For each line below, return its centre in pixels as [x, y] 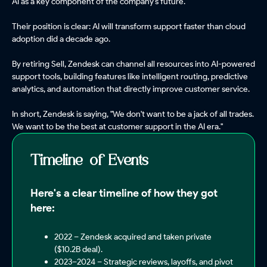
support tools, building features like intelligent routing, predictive [130, 77]
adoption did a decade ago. [61, 39]
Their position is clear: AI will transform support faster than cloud [129, 27]
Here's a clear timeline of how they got [124, 193]
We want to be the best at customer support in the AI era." [117, 127]
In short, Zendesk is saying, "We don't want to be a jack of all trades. [133, 114]
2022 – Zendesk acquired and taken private [133, 237]
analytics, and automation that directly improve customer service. [131, 89]
